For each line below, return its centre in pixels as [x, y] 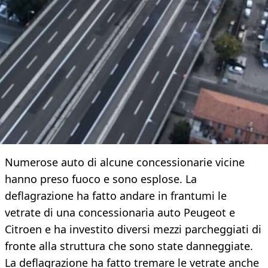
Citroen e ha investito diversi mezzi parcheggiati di [133, 229]
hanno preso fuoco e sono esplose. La [101, 179]
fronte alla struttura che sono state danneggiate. [129, 246]
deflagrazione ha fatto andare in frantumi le [116, 196]
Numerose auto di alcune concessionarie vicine [125, 162]
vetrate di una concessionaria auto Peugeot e [120, 213]
